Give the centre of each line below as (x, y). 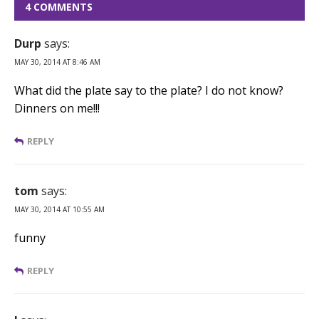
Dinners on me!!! (57, 108)
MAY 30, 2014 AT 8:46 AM (57, 62)
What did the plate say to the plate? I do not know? (149, 90)
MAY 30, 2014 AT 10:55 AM (59, 209)
